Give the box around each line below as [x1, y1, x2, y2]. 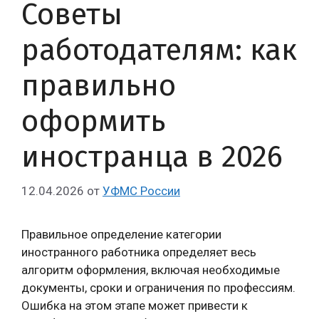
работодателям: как [21, 31, 297, 68]
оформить [21, 103, 166, 139]
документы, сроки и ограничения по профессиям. [21, 281, 296, 295]
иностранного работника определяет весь [21, 245, 256, 259]
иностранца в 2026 [21, 138, 283, 174]
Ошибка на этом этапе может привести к [21, 298, 248, 313]
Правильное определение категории [21, 227, 221, 241]
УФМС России [103, 184, 180, 198]
